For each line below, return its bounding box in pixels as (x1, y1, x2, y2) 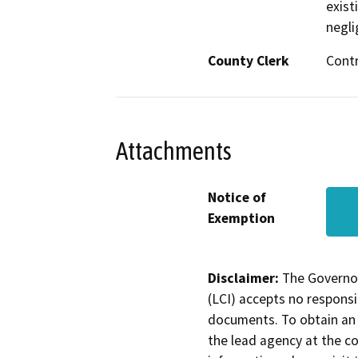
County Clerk (208, 52, 289, 70)
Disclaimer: (208, 268, 279, 287)
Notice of (208, 188, 266, 206)
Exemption (208, 209, 275, 227)
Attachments (116, 136, 232, 165)
